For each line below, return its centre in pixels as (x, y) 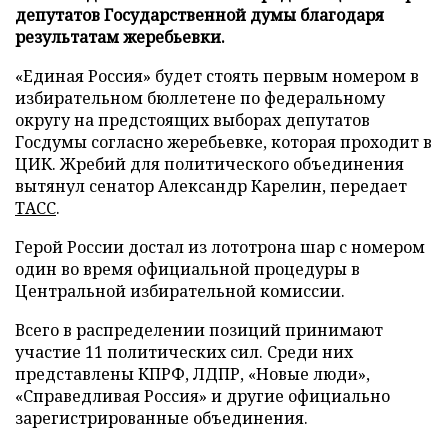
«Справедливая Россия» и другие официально (202, 395)
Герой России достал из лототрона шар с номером (220, 246)
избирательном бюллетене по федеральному (200, 97)
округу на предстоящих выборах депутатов (192, 119)
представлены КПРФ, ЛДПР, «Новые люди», (192, 373)
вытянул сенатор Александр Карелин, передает (211, 185)
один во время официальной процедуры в (187, 268)
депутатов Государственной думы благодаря (199, 14)
